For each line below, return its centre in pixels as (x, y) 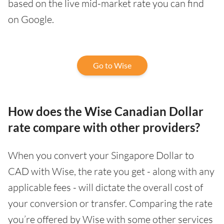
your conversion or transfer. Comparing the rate (110, 203)
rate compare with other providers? (104, 127)
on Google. (31, 19)
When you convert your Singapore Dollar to (101, 155)
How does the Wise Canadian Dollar (106, 111)
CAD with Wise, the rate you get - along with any (111, 171)
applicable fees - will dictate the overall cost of (105, 187)
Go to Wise (112, 65)
